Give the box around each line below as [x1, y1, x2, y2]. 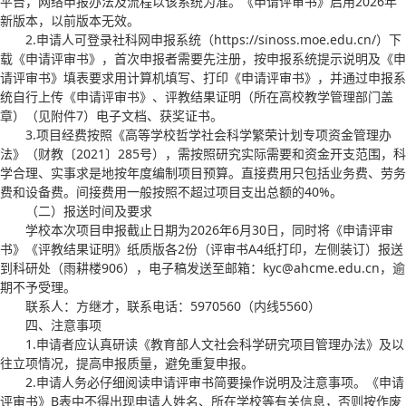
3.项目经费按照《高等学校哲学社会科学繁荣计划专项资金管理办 [25, 125, 391, 143]
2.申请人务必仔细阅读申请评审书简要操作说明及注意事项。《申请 [25, 372, 404, 391]
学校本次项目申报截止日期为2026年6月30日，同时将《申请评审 [25, 220, 393, 238]
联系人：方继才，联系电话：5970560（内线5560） [25, 296, 321, 314]
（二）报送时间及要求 [25, 201, 152, 219]
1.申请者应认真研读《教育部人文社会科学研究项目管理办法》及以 [25, 334, 404, 353]
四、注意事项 [25, 315, 101, 333]
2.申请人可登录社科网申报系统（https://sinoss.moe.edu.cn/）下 [25, 30, 401, 48]
